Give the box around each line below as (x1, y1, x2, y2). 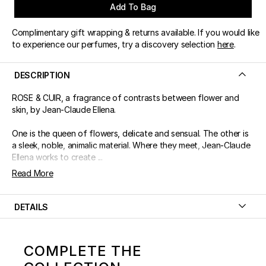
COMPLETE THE (24, 242, 142, 260)
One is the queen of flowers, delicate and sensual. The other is (12, 128, 249, 139)
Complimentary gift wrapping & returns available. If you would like (12, 27, 259, 38)
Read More (12, 168, 53, 179)
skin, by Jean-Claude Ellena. (12, 104, 116, 115)
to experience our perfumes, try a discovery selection (12, 39, 217, 50)
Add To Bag (109, 2, 157, 12)
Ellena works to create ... (12, 152, 103, 163)
